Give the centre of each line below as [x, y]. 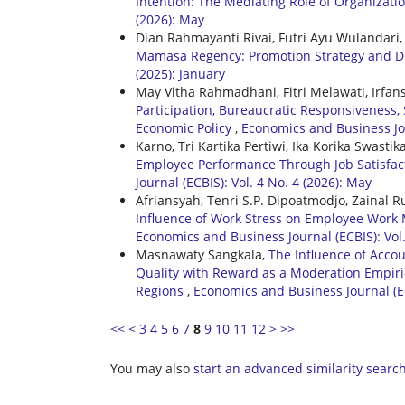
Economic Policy [185, 128]
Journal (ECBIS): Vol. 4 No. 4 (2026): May [254, 183]
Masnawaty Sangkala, [202, 255]
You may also [152, 369]
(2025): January [180, 74]
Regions [161, 291]
